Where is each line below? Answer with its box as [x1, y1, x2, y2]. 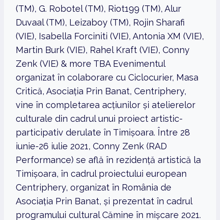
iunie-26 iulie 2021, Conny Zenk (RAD [16, 141, 167, 152]
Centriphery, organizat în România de [16, 182, 171, 193]
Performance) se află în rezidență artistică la [16, 155, 201, 165]
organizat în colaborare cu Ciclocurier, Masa [16, 72, 198, 83]
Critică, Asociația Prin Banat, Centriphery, [16, 86, 186, 97]
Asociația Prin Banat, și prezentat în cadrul [16, 196, 192, 207]
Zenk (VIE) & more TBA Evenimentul [16, 58, 165, 69]
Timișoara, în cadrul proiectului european [16, 168, 187, 179]
